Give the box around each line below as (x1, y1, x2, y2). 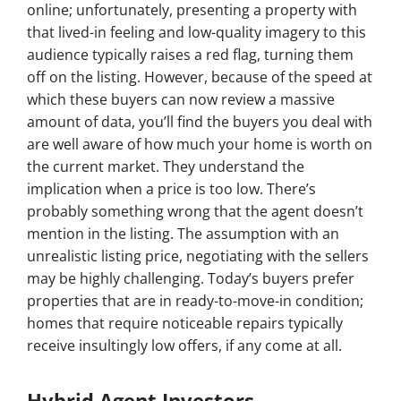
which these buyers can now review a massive (27, 90, 335, 110)
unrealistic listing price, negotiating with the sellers (27, 246, 369, 267)
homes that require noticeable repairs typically (27, 313, 343, 334)
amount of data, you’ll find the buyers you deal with (27, 112, 372, 132)
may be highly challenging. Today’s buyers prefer (27, 269, 354, 289)
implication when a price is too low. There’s (27, 179, 316, 200)
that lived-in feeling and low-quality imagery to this (27, 22, 366, 43)
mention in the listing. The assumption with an (27, 224, 339, 244)
